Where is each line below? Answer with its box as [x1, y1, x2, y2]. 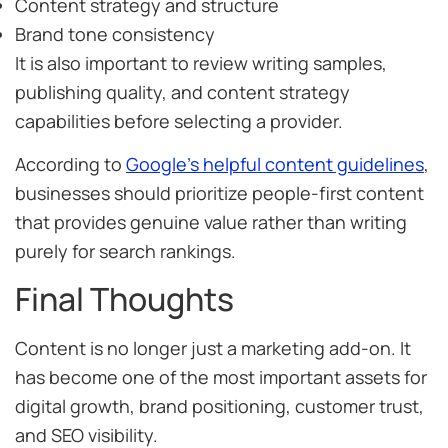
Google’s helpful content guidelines [126, 151, 424, 176]
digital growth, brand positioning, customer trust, [15, 394, 424, 419]
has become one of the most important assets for [15, 365, 427, 390]
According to [15, 151, 126, 176]
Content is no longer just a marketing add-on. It [15, 336, 411, 361]
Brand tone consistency [15, 21, 215, 46]
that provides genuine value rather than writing [15, 209, 407, 234]
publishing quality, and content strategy [15, 79, 350, 104]
